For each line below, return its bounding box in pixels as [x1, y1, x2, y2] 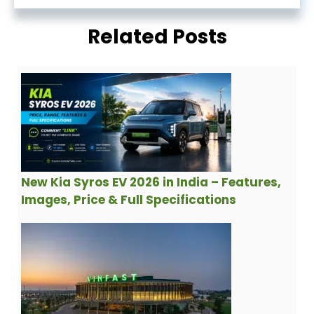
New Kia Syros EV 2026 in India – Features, [21, 173, 281, 191]
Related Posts [87, 22, 227, 50]
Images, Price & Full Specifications [21, 191, 236, 208]
